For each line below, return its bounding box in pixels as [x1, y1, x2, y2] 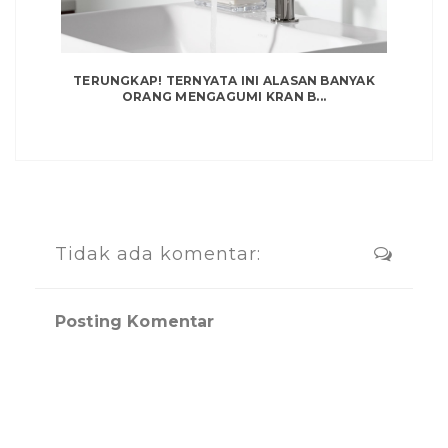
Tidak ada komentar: [55, 242, 261, 265]
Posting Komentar [55, 311, 215, 331]
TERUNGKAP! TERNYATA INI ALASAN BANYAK [73, 72, 375, 88]
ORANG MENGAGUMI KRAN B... [121, 88, 326, 104]
